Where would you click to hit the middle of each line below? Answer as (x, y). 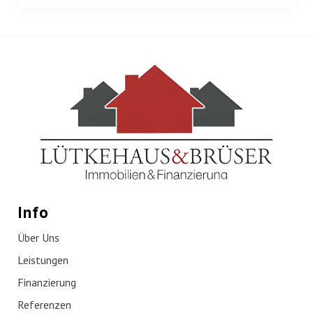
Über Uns (38, 238)
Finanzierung (47, 283)
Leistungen (43, 260)
